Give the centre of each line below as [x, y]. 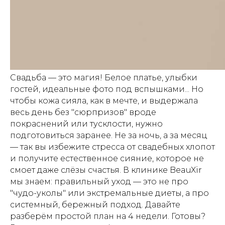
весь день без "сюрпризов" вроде [83, 112]
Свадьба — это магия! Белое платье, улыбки [104, 78]
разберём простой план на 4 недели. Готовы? [108, 216]
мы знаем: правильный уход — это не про [99, 182]
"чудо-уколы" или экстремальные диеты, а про [109, 193]
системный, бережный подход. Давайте [95, 205]
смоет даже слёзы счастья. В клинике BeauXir [106, 170]
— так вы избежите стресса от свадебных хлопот [113, 147]
